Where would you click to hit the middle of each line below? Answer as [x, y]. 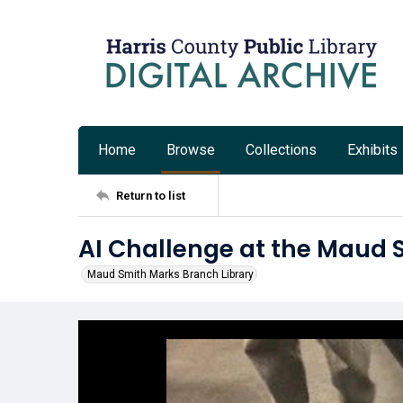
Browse [191, 150]
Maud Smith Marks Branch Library [170, 274]
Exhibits [372, 150]
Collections [281, 150]
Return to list [151, 195]
